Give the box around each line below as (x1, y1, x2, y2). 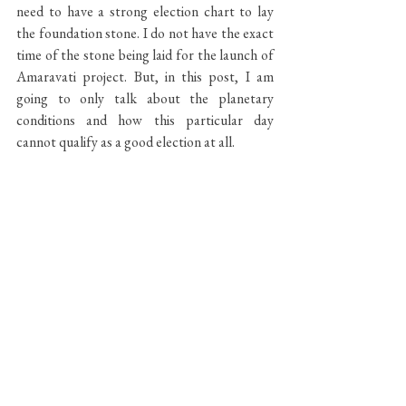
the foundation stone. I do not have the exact (16, 24, 274, 43)
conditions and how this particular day (16, 111, 274, 130)
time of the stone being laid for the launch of (16, 45, 274, 64)
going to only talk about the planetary (16, 89, 274, 108)
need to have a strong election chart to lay (16, 2, 274, 21)
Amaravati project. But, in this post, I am (16, 67, 274, 86)
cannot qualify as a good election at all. (16, 132, 235, 151)
